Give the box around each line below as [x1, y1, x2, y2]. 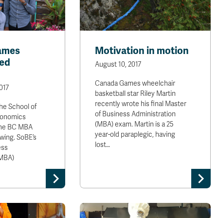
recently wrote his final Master [95, 100, 187, 108]
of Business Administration [95, 110, 176, 118]
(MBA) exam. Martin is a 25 [95, 120, 174, 128]
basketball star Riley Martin [95, 90, 176, 98]
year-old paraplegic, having [95, 130, 176, 139]
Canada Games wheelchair [95, 79, 176, 88]
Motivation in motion [95, 45, 189, 57]
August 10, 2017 [95, 60, 142, 69]
